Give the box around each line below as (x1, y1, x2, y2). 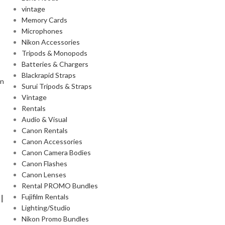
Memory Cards (21, 16, 67, 24)
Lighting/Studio (21, 203, 70, 212)
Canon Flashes (21, 159, 67, 168)
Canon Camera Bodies (21, 148, 91, 157)
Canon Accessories (21, 137, 82, 146)
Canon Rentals (21, 126, 68, 135)
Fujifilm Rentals (21, 192, 69, 201)
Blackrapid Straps (21, 71, 76, 79)
